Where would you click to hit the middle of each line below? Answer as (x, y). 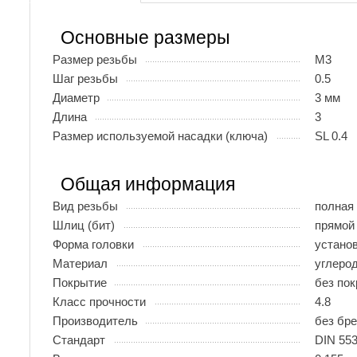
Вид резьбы (85, 206)
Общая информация (148, 184)
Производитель (95, 320)
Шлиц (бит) (84, 225)
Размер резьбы (95, 59)
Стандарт (79, 339)
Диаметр (76, 97)
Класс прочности (99, 301)
